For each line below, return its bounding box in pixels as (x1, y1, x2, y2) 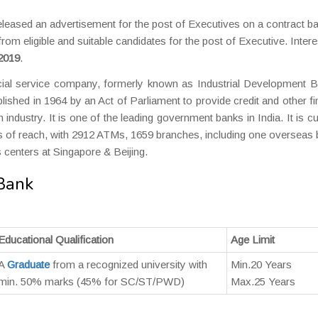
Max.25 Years (231, 275, 295, 287)
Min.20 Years (231, 258, 292, 270)
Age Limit (231, 234, 275, 246)
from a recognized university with (50, 258, 207, 270)
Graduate (7, 258, 50, 270)
